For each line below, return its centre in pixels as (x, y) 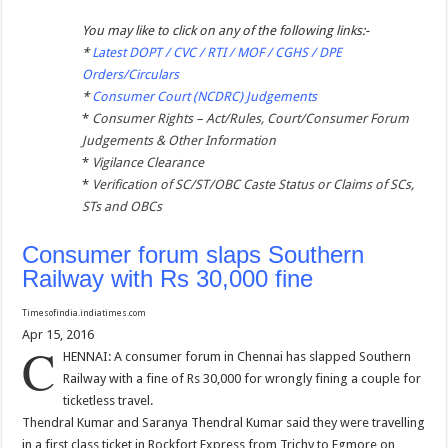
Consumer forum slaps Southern (193, 255)
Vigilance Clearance (148, 163)
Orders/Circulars (131, 75)
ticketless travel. (108, 401)
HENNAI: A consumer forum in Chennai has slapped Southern (237, 357)
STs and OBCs (122, 207)
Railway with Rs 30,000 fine (168, 279)
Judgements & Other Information (179, 141)
